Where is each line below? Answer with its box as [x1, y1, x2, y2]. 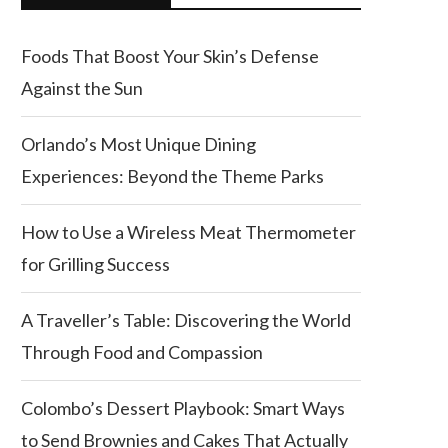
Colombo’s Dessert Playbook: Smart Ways [21, 397, 345, 420]
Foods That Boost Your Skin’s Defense [21, 45, 319, 68]
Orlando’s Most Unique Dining [21, 133, 256, 156]
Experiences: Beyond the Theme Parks [21, 165, 324, 188]
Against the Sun [21, 77, 143, 100]
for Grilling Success [21, 253, 170, 276]
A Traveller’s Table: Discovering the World [21, 309, 351, 332]
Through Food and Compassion [21, 341, 263, 364]
